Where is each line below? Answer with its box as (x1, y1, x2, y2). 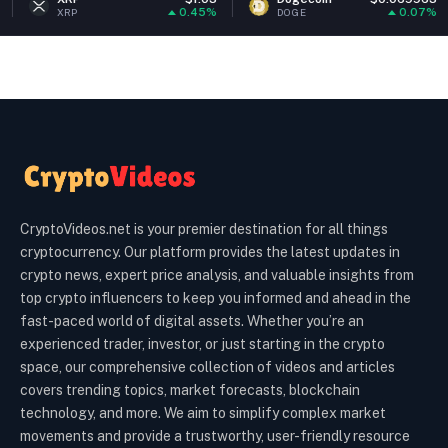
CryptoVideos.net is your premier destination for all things (20, 220, 388, 237)
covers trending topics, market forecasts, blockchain (20, 381, 360, 398)
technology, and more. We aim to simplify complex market (20, 404, 386, 421)
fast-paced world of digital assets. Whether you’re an (20, 312, 364, 329)
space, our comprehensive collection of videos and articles (20, 358, 395, 375)
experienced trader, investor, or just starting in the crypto (20, 335, 385, 352)
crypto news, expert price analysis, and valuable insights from (20, 266, 414, 283)
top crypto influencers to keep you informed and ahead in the (20, 289, 411, 306)
